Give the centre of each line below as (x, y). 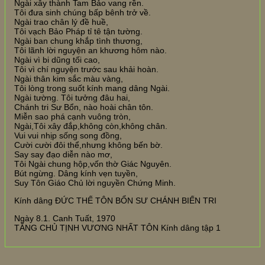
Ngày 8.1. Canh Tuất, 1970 (65, 218)
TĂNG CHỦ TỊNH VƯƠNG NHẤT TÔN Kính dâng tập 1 (117, 227)
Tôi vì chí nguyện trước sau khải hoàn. (86, 69)
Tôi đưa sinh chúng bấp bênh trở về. (83, 12)
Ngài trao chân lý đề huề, (61, 22)
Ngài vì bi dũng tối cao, (57, 59)
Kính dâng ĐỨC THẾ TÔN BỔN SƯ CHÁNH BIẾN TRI (115, 200)
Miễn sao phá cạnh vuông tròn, (72, 116)
